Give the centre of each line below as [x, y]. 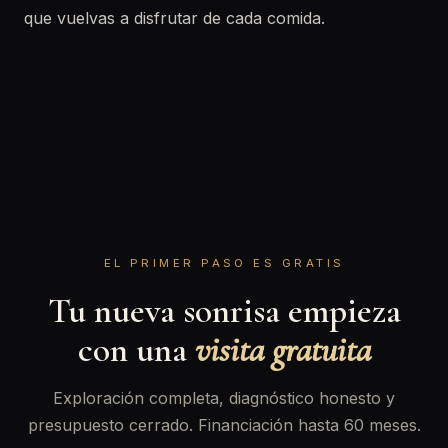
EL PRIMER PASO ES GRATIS [224, 263]
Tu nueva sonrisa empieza [224, 310]
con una [136, 349]
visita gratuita [282, 349]
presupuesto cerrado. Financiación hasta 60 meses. [224, 425]
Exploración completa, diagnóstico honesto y [224, 398]
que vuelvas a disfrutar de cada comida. [174, 18]
